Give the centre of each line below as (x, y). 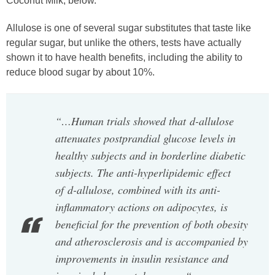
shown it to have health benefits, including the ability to (124, 58)
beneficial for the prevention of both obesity (152, 224)
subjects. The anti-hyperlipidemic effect (143, 173)
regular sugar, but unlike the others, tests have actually (124, 43)
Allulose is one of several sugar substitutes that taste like (129, 28)
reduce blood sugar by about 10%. (80, 72)
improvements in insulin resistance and (142, 259)
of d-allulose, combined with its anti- (138, 190)
